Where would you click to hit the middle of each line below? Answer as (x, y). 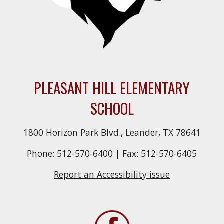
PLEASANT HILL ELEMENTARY (112, 88)
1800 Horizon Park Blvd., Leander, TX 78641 (112, 133)
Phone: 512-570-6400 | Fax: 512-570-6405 (112, 154)
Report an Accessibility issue (112, 175)
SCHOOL (112, 108)
